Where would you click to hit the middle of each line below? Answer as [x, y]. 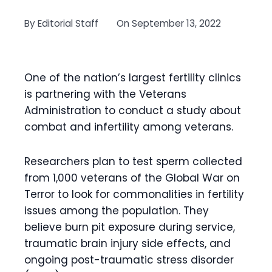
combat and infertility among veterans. [129, 127]
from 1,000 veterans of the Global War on [132, 178]
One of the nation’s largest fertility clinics [133, 78]
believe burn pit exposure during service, [130, 227]
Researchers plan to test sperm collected [133, 161]
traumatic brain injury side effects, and [127, 243]
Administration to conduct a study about [133, 110]
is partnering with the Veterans [105, 94]
